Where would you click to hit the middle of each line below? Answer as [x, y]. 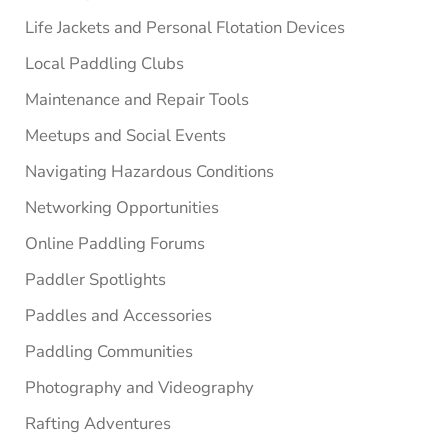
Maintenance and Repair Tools [136, 99]
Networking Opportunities [121, 207]
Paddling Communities [108, 351]
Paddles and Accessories [118, 315]
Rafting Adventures [97, 423]
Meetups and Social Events [125, 135]
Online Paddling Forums [114, 243]
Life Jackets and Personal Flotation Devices [184, 27]
